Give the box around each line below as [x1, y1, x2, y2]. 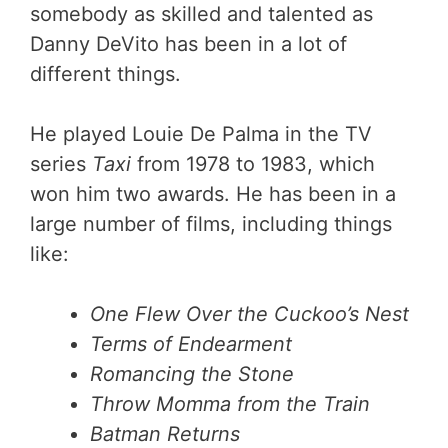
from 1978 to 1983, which [137, 151, 375, 176]
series [30, 151, 92, 176]
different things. [30, 61, 181, 86]
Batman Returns [90, 421, 240, 446]
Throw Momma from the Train [90, 391, 370, 416]
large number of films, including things [30, 211, 392, 236]
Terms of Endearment [90, 331, 292, 356]
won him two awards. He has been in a [30, 181, 396, 206]
